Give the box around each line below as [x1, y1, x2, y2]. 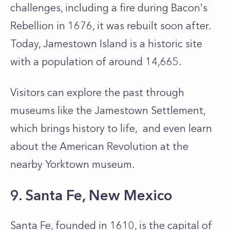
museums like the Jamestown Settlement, [10, 104, 205, 117]
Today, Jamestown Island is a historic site [10, 37, 202, 50]
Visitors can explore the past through [10, 86, 184, 99]
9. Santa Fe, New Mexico [10, 186, 172, 204]
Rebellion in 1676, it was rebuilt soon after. [10, 20, 211, 32]
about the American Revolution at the [10, 140, 188, 152]
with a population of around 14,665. [10, 55, 184, 68]
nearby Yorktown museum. [10, 158, 138, 170]
